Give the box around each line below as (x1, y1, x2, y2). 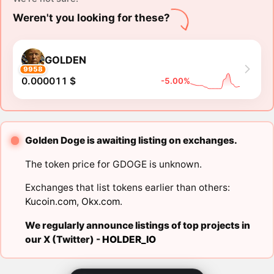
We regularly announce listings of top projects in (24, 219, 250, 231)
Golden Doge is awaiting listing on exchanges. (24, 135, 237, 147)
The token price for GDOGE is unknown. (24, 158, 202, 170)
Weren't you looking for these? (12, 11, 170, 24)
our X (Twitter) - (24, 233, 102, 245)
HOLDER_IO (102, 233, 156, 245)
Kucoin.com (24, 196, 76, 208)
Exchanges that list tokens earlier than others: (24, 182, 230, 194)
